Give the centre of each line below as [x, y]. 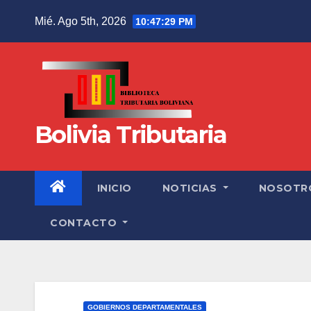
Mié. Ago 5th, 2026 [82, 21]
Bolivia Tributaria [131, 134]
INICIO [114, 188]
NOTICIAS [191, 188]
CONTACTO [85, 222]
